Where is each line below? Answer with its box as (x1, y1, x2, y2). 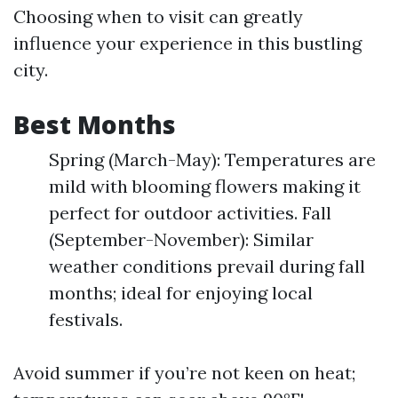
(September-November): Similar (49, 228, 314, 251)
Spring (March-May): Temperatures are (49, 148, 376, 171)
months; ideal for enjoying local (49, 282, 313, 304)
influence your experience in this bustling (13, 32, 362, 54)
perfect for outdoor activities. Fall (49, 202, 331, 224)
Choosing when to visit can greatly (13, 5, 303, 28)
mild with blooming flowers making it (49, 175, 361, 197)
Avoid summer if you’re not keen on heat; (13, 362, 355, 384)
